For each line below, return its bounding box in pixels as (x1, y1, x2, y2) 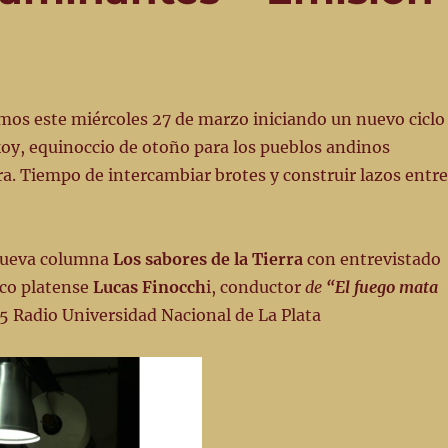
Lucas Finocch (92, 277, 206, 298)
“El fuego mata (325, 277, 438, 298)
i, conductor (205, 277, 305, 298)
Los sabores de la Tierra (112, 249, 303, 270)
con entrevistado (302, 249, 441, 270)
